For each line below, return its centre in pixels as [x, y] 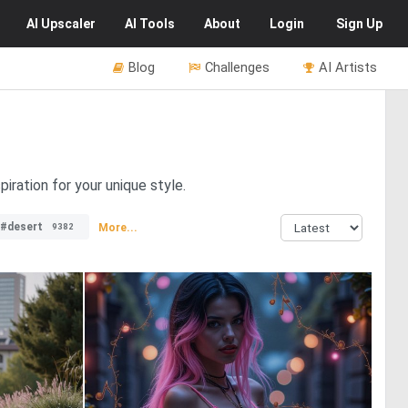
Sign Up [359, 24]
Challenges [237, 67]
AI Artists [348, 67]
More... [118, 227]
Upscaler [68, 24]
